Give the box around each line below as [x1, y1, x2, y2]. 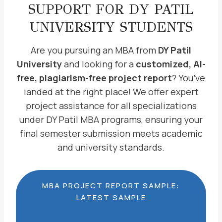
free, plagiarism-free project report [17, 72, 172, 84]
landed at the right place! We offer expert [23, 86, 199, 98]
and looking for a [61, 58, 136, 70]
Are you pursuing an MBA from [31, 44, 158, 56]
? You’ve [172, 72, 205, 84]
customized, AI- [135, 58, 206, 70]
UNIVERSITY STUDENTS [29, 18, 193, 36]
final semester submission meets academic [19, 127, 203, 139]
